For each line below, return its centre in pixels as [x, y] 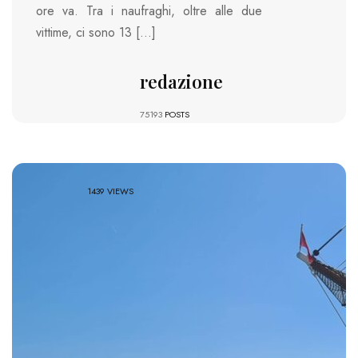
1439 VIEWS [111, 191]
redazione [181, 81]
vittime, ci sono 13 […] [96, 32]
